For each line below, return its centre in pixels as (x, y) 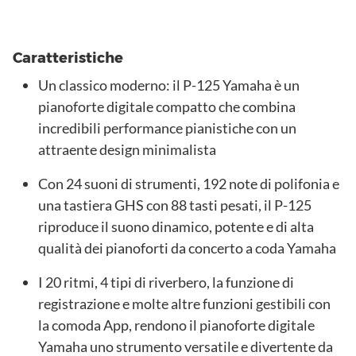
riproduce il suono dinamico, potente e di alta (176, 227)
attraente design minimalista (127, 150)
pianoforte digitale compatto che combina (167, 107)
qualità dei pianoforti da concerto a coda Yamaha (187, 248)
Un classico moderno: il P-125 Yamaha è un (169, 85)
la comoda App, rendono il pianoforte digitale (176, 325)
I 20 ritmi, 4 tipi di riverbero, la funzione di (166, 282)
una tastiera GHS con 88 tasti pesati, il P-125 (175, 205)
